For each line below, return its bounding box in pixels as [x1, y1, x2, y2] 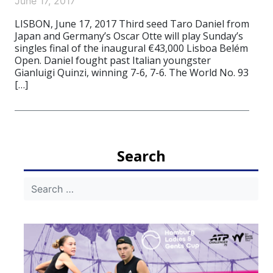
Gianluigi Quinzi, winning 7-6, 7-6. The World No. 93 [15, 66, 249, 79]
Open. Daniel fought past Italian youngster [15, 54, 211, 67]
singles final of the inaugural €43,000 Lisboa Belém [15, 41, 248, 55]
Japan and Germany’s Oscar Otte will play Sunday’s [15, 29, 243, 43]
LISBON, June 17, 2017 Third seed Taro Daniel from [15, 17, 249, 30]
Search [116, 146, 166, 166]
